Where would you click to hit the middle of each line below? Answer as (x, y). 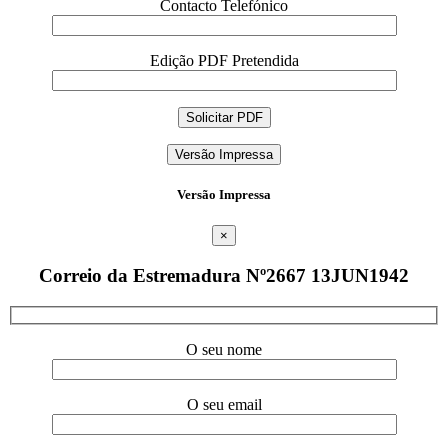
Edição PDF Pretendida (224, 60)
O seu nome (224, 350)
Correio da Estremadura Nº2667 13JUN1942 (224, 275)
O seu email (224, 405)
